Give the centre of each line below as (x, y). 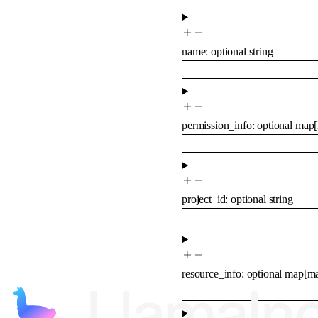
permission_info (217, 125)
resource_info (212, 273)
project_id (204, 199)
